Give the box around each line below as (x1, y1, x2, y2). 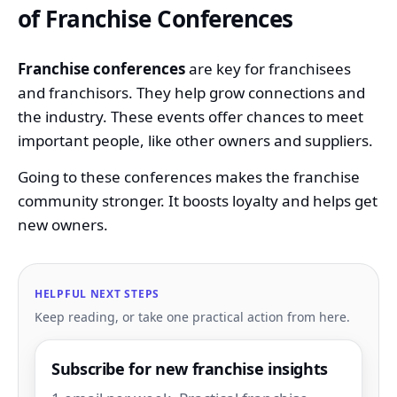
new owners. (18, 214, 108, 235)
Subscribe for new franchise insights (51, 357, 329, 379)
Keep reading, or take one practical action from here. (35, 307, 350, 325)
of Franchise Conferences (18, 3, 293, 35)
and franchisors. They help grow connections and (18, 82, 365, 103)
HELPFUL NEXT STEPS (35, 285, 160, 301)
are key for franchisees (185, 58, 351, 79)
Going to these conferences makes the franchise (18, 166, 360, 187)
